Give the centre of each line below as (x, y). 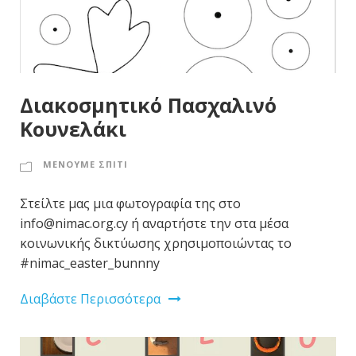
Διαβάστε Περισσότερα (90, 299)
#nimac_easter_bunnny (90, 263)
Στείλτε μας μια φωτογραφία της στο (130, 204)
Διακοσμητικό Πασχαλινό (148, 105)
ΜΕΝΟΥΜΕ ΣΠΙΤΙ (85, 164)
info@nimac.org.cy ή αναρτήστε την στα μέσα (154, 224)
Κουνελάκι (73, 129)
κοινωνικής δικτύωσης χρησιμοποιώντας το (156, 244)
